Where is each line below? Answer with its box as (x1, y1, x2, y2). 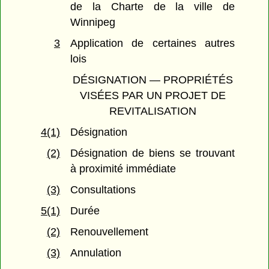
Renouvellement (70, 226, 149, 238)
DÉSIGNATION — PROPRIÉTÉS (72, 74, 233, 86)
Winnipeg (70, 16, 116, 29)
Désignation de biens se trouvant (70, 147, 235, 160)
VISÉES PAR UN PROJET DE (79, 89, 226, 102)
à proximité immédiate (70, 163, 177, 175)
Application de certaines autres (70, 37, 235, 50)
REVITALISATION (109, 105, 196, 118)
